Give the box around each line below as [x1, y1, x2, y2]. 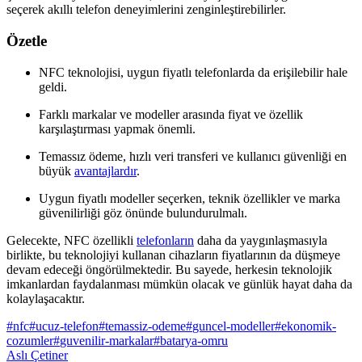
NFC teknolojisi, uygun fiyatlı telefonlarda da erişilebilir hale [39, 65, 347, 79]
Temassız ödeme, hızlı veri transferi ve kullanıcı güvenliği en [39, 149, 347, 163]
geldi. [39, 79, 67, 94]
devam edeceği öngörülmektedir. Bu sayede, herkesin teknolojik [6, 262, 332, 276]
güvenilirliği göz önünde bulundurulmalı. [39, 205, 247, 220]
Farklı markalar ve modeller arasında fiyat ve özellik [39, 107, 303, 121]
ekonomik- [281, 318, 336, 333]
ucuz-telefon [36, 318, 99, 333]
